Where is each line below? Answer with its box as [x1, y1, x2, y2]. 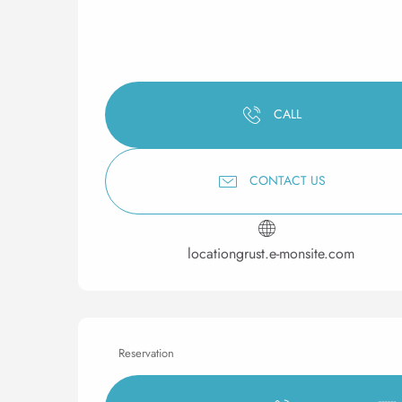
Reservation [118, 344, 174, 362]
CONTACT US [249, 171, 326, 190]
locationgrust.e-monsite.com [188, 242, 354, 264]
